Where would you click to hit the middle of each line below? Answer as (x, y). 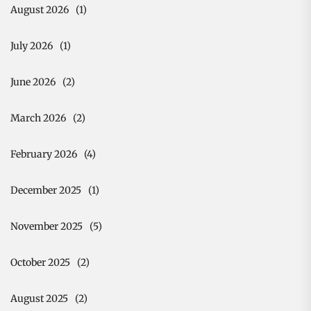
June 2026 (33, 82)
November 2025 (47, 226)
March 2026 (38, 118)
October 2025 (40, 262)
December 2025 (46, 190)
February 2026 (44, 154)
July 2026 (32, 45)
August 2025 (39, 298)
